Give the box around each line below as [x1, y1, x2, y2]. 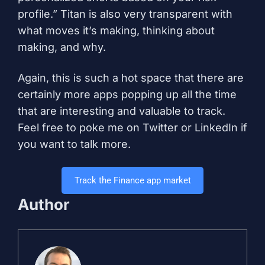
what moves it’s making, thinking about [18, 24, 215, 37]
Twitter [143, 121, 178, 134]
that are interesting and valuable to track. [18, 104, 225, 117]
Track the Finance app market [74, 174, 191, 186]
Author [18, 195, 70, 214]
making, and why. [18, 40, 106, 53]
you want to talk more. [18, 137, 131, 150]
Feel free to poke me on [18, 121, 143, 134]
